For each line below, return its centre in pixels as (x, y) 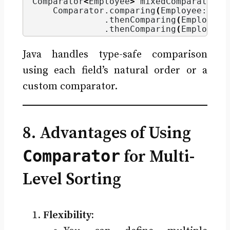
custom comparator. (70, 86)
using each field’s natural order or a (115, 70)
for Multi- (157, 157)
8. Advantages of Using (107, 133)
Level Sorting (72, 179)
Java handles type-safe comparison (115, 54)
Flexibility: (68, 215)
